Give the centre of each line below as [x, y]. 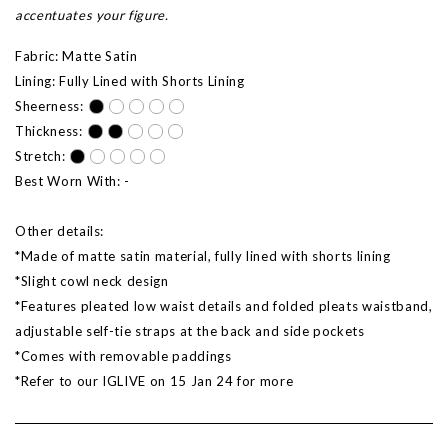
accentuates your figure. [94, 15]
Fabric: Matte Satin [76, 56]
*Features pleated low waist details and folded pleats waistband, [224, 306]
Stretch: [40, 156]
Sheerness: [49, 106]
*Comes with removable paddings [123, 356]
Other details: [60, 231]
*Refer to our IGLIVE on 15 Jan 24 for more [154, 381]
